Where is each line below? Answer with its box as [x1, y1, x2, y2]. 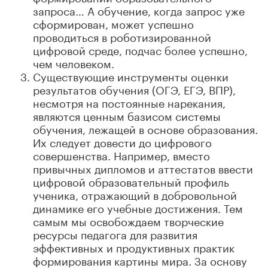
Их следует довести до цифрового [33, 132, 212, 150]
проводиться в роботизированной [33, 27, 211, 44]
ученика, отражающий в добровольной [33, 185, 237, 202]
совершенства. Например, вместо [33, 145, 210, 163]
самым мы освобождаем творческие [33, 211, 224, 229]
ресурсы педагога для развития [33, 224, 197, 242]
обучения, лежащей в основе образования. [33, 119, 258, 136]
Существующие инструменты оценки [33, 66, 229, 84]
